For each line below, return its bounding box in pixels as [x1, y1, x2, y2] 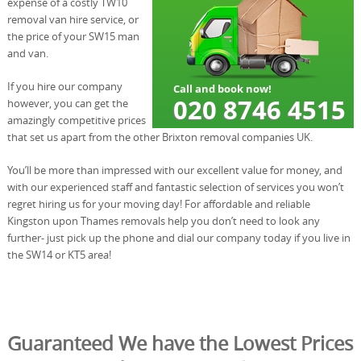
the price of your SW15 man [6, 28, 139, 44]
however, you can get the [6, 95, 128, 110]
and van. [6, 45, 48, 60]
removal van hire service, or [6, 11, 139, 27]
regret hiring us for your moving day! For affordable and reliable [6, 196, 310, 211]
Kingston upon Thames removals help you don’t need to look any [6, 213, 320, 228]
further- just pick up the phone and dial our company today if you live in [6, 230, 351, 245]
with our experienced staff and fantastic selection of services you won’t [6, 179, 344, 194]
